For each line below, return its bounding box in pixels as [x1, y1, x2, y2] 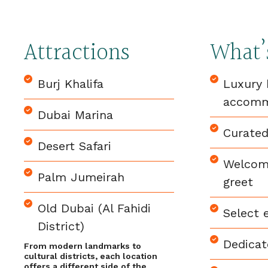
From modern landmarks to [24, 241, 141, 251]
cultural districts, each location [24, 251, 157, 261]
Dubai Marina [37, 108, 113, 122]
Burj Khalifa [37, 77, 103, 91]
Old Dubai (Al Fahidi [37, 201, 151, 215]
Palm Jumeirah [37, 170, 124, 184]
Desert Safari [37, 139, 111, 153]
